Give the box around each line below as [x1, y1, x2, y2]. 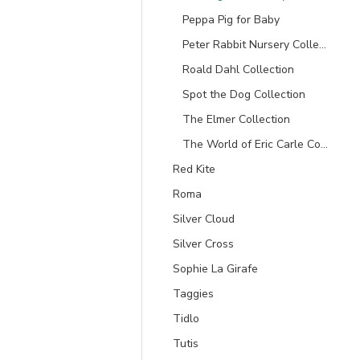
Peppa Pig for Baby [182, 12, 280, 27]
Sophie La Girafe [173, 261, 258, 276]
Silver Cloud [173, 211, 235, 227]
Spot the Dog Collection [182, 87, 305, 102]
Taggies [173, 286, 214, 301]
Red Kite [173, 162, 215, 177]
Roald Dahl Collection [182, 62, 294, 77]
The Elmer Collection [182, 112, 290, 127]
